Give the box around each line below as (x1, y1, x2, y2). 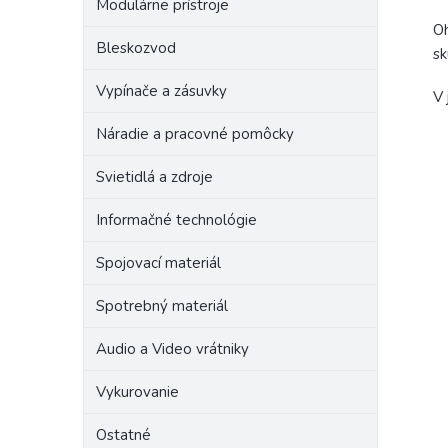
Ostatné (96, 425, 151, 445)
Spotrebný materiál (96, 296, 228, 316)
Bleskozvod (96, 38, 176, 58)
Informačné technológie (96, 210, 257, 230)
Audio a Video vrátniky (96, 339, 249, 359)
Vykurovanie (96, 382, 179, 402)
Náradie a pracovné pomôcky (96, 124, 294, 144)
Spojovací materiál (96, 253, 221, 273)
